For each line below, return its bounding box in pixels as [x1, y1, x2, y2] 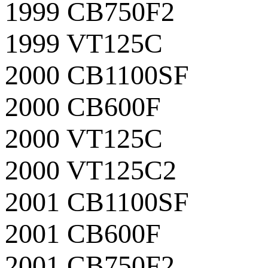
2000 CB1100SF [5, 59, 189, 90]
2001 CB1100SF [5, 186, 189, 217]
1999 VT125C [5, 28, 163, 59]
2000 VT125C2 [5, 154, 176, 185]
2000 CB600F [5, 91, 161, 122]
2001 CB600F [5, 218, 161, 249]
